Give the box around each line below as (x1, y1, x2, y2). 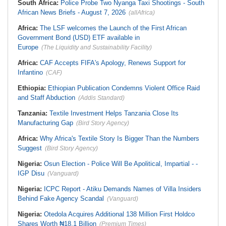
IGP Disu (18, 169, 44, 177)
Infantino (18, 69, 43, 76)
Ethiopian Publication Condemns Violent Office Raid (48, 84, 200, 92)
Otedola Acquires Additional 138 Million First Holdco (44, 210, 195, 218)
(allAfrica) (129, 9, 155, 16)
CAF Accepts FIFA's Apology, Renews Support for (40, 59, 186, 67)
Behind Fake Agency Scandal (18, 195, 104, 202)
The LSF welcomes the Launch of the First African (40, 24, 187, 32)
